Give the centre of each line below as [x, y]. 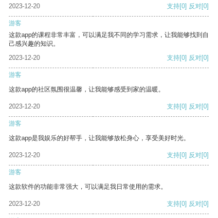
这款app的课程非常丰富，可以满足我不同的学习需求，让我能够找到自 [109, 35]
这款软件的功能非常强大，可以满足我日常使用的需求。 [88, 187]
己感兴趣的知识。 [34, 44]
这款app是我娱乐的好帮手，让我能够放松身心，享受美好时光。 [99, 138]
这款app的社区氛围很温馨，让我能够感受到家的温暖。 [87, 90]
